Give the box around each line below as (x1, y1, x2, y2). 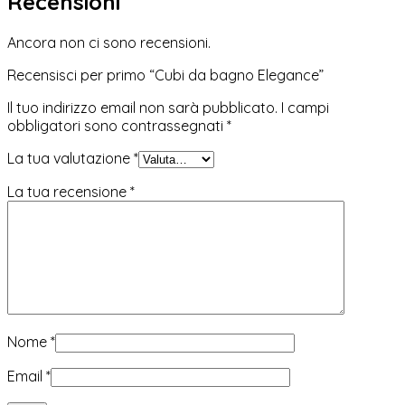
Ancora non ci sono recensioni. (7, 33, 211, 52)
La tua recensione (7, 182, 130, 201)
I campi (281, 98, 329, 117)
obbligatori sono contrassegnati (7, 116, 227, 135)
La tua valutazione (7, 148, 134, 167)
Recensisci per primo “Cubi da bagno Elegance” (7, 65, 324, 84)
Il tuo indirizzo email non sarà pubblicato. (7, 98, 278, 117)
